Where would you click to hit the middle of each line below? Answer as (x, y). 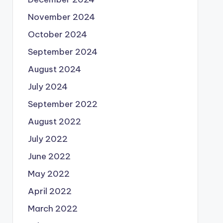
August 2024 (54, 69)
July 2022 (48, 139)
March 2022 (53, 209)
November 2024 (61, 17)
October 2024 (57, 34)
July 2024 (48, 87)
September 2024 (62, 52)
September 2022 (62, 104)
